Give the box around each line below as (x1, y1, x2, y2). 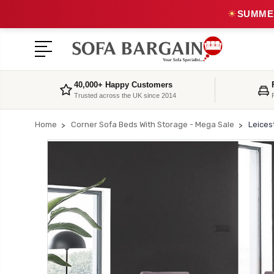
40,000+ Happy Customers (73, 80, 172, 89)
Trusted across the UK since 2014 (73, 92, 176, 99)
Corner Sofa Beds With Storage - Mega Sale (71, 120, 234, 129)
